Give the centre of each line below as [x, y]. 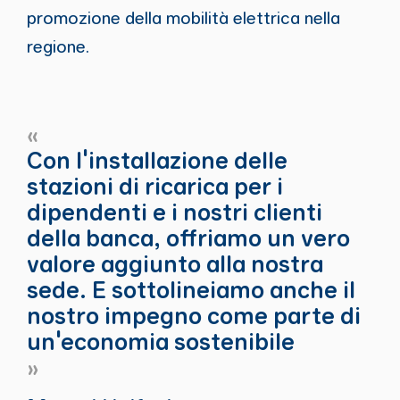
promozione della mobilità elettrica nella [183, 18]
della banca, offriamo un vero [188, 237]
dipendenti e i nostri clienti [174, 211]
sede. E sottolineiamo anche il [191, 289]
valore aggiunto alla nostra [175, 263]
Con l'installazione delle [157, 159]
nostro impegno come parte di [193, 315]
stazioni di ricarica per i [154, 185]
